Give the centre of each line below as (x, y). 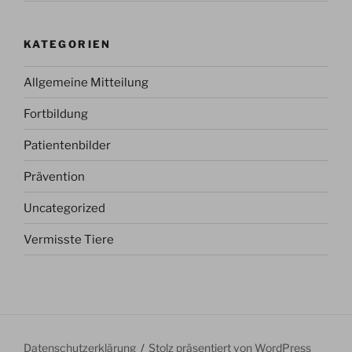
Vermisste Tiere (69, 239)
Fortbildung (56, 114)
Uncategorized (64, 208)
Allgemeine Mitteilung (86, 82)
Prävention (54, 176)
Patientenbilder (67, 145)
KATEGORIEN (68, 44)
